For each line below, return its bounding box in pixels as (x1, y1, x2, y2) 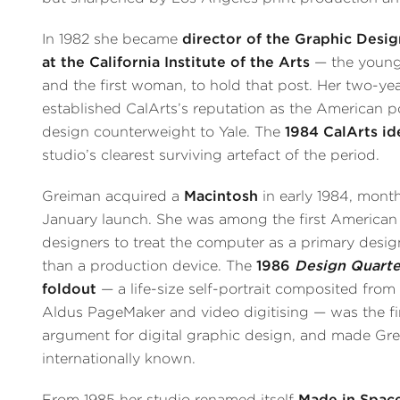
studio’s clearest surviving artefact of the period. (42, 146, 380, 164)
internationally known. (42, 350, 196, 368)
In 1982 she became (42, 30, 183, 48)
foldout (42, 280, 97, 298)
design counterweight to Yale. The (42, 123, 286, 141)
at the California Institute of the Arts (42, 54, 311, 71)
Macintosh (184, 187, 259, 205)
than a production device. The (42, 257, 257, 275)
